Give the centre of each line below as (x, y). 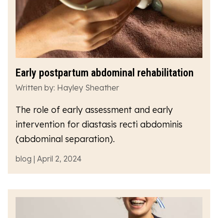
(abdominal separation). (65, 139)
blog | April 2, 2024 (49, 158)
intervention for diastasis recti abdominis (99, 124)
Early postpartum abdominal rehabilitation (105, 73)
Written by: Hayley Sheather (67, 87)
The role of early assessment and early (94, 109)
